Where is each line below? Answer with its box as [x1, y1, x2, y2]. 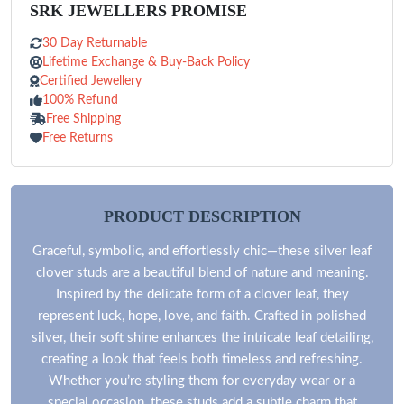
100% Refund [42, 93, 118, 106]
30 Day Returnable [42, 36, 147, 50]
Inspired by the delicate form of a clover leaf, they [55, 287, 349, 301]
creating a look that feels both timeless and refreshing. [41, 352, 363, 366]
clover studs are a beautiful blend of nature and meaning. [35, 265, 369, 280]
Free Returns [42, 131, 113, 144]
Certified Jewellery [40, 74, 142, 87]
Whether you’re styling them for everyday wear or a [49, 373, 355, 388]
